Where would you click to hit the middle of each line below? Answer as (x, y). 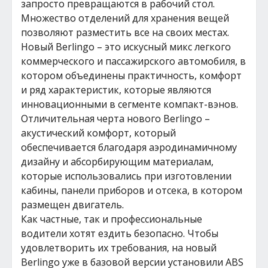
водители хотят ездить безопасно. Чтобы (120, 233)
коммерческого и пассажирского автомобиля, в (133, 61)
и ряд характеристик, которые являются (116, 90)
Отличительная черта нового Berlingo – (115, 118)
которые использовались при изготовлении (126, 176)
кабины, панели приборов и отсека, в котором (132, 190)
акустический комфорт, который (98, 133)
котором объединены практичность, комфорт (131, 75)
